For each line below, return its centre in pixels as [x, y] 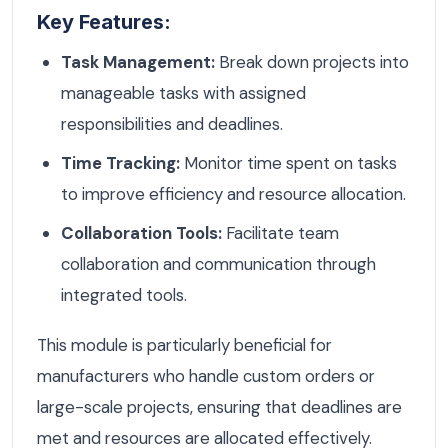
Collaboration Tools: [141, 233]
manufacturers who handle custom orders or [206, 376]
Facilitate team [280, 233]
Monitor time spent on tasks [288, 163]
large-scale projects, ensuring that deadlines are [219, 407]
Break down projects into [312, 62]
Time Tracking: [120, 163]
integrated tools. [124, 295]
